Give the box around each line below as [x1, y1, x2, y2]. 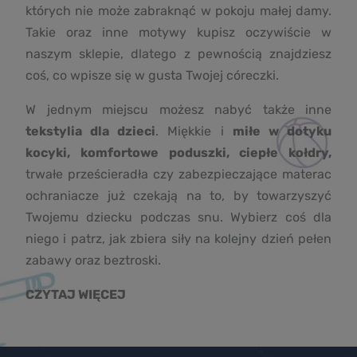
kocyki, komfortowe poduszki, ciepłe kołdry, [25, 145, 331, 161]
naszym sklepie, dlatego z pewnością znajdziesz [25, 46, 331, 62]
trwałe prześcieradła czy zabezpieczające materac [25, 167, 331, 182]
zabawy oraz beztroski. [25, 253, 161, 269]
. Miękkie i [155, 124, 233, 139]
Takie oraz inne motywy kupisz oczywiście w [25, 25, 331, 41]
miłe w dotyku [232, 124, 332, 139]
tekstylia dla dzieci [25, 124, 156, 139]
